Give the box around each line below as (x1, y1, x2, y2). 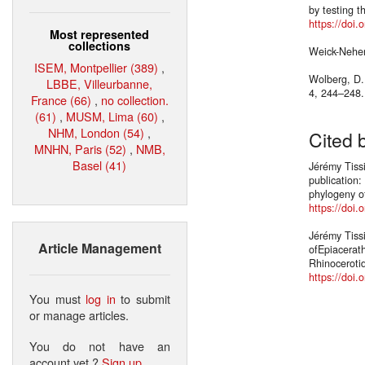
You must (29, 289, 86, 307)
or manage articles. (29, 306, 129, 323)
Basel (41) (73, 156, 127, 174)
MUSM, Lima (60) (66, 107, 158, 125)
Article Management (38, 238, 161, 257)
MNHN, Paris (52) (34, 139, 126, 157)
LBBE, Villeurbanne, (46, 74, 153, 92)
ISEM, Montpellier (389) (34, 58, 159, 76)
